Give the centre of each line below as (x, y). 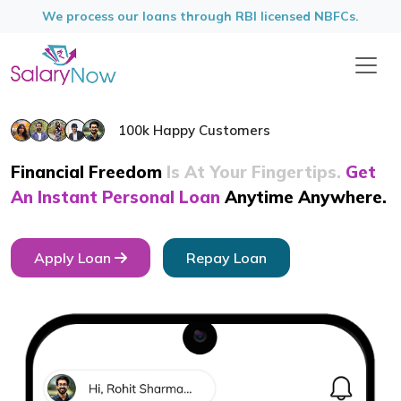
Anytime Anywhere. (306, 197)
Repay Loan (226, 258)
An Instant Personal (93, 197)
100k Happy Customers (194, 130)
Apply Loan (74, 258)
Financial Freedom (86, 172)
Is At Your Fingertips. (254, 172)
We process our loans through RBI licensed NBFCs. (200, 16)
